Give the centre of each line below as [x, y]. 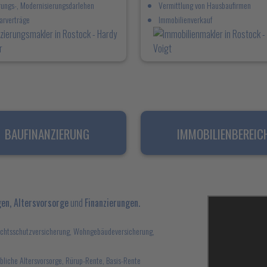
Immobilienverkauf [185, 19]
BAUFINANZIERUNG [47, 134]
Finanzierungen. [112, 203]
